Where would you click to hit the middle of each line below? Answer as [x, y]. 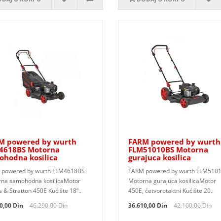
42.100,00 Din [192, 205]
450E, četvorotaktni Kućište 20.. [171, 191]
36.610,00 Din [147, 205]
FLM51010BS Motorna [168, 149]
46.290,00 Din [48, 205]
